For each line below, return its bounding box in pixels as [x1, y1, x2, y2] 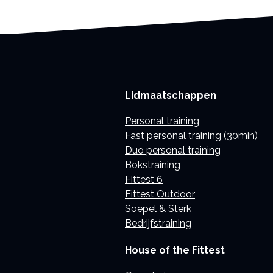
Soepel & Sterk [125, 203, 191, 215]
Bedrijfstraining [125, 218, 191, 230]
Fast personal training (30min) [125, 130, 258, 142]
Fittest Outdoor [125, 188, 195, 200]
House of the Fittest [125, 244, 225, 256]
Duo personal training [125, 144, 221, 157]
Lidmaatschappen [125, 90, 216, 102]
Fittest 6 [125, 174, 163, 186]
